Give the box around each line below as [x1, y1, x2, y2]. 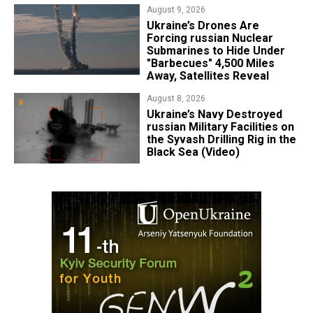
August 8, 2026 [146, 94, 205, 104]
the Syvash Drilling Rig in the [146, 133, 296, 147]
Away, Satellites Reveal [146, 69, 269, 83]
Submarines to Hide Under [146, 44, 285, 58]
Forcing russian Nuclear [146, 31, 273, 45]
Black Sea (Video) [146, 145, 240, 159]
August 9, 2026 [146, 5, 205, 15]
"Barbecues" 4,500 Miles [146, 57, 275, 71]
